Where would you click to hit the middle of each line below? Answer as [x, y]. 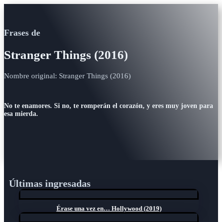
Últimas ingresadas [50, 183]
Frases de [22, 33]
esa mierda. [21, 114]
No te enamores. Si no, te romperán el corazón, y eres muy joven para [109, 106]
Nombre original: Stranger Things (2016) [67, 76]
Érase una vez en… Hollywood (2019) [109, 208]
